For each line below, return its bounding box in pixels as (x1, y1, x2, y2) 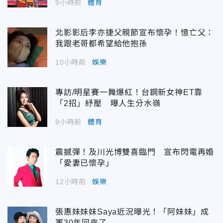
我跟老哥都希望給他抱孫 (55, 39, 147, 48)
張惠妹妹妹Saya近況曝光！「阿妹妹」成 (55, 207, 209, 216)
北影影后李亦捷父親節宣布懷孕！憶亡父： (55, 28, 215, 37)
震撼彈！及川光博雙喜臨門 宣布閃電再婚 (55, 147, 215, 156)
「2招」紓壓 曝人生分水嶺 (55, 99, 161, 108)
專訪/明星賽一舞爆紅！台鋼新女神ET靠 (55, 88, 203, 97)
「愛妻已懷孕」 (55, 158, 114, 167)
